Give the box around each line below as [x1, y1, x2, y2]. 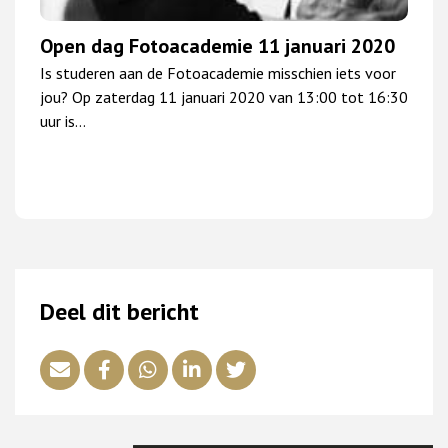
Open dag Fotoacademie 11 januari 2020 [40, 32, 395, 59]
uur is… [40, 110, 86, 131]
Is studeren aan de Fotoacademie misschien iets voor [40, 62, 396, 83]
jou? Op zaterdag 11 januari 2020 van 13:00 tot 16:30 [40, 86, 408, 107]
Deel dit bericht [40, 295, 199, 327]
